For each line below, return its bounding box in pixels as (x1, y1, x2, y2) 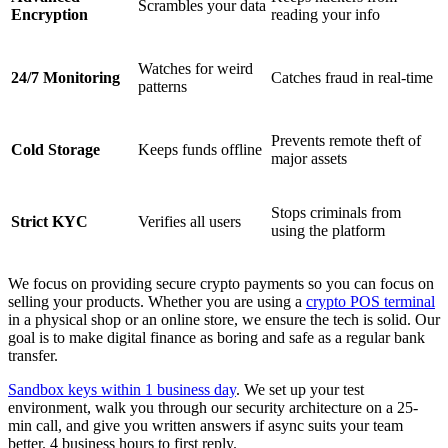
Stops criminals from (271, 204, 401, 222)
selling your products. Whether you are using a (8, 293, 306, 311)
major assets (271, 150, 347, 168)
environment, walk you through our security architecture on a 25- (8, 399, 418, 417)
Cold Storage (11, 141, 100, 159)
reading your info (271, 6, 380, 24)
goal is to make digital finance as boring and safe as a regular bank (8, 329, 425, 347)
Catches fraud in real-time (271, 69, 433, 87)
